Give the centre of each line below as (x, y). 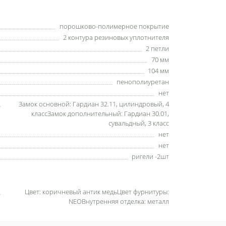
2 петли (157, 48)
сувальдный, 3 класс (139, 123)
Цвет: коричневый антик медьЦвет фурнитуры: (97, 192)
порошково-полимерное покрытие (114, 26)
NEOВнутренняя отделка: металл (119, 201)
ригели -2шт (150, 156)
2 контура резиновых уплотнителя (116, 37)
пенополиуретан (143, 82)
